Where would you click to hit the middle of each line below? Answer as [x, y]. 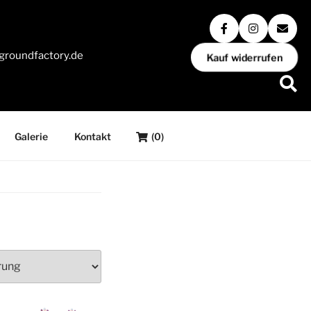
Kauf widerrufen [244, 57]
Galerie [31, 136]
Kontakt [92, 136]
